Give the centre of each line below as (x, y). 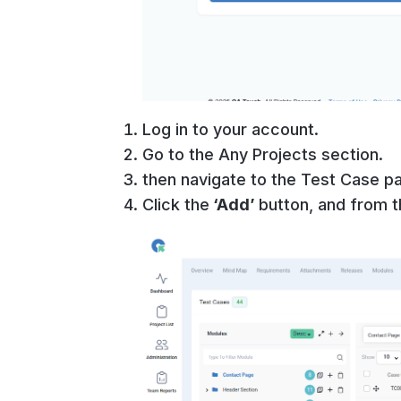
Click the (175, 204)
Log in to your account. (230, 129)
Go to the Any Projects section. (262, 154)
